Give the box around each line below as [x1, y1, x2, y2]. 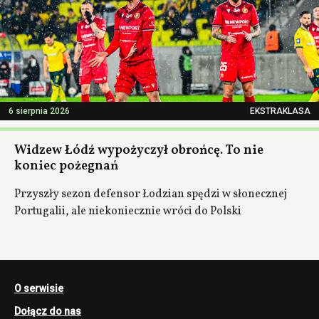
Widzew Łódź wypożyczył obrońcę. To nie [14, 141, 263, 159]
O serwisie [14, 282, 63, 294]
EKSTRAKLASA [250, 105, 310, 116]
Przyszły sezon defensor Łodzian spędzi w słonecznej [14, 186, 287, 202]
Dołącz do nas [14, 305, 81, 317]
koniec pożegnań [14, 157, 118, 175]
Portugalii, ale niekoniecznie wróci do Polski [14, 203, 241, 219]
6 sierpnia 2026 [9, 105, 70, 116]
